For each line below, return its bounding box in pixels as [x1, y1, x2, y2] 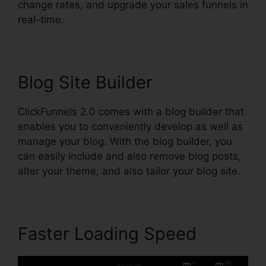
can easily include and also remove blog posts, [18, 150, 241, 162]
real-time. [18, 13, 64, 26]
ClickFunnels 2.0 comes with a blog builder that [18, 105, 244, 118]
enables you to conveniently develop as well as [18, 120, 243, 132]
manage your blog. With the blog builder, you [18, 135, 232, 147]
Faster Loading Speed [18, 223, 197, 244]
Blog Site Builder [18, 71, 153, 93]
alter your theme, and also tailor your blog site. [18, 164, 240, 177]
